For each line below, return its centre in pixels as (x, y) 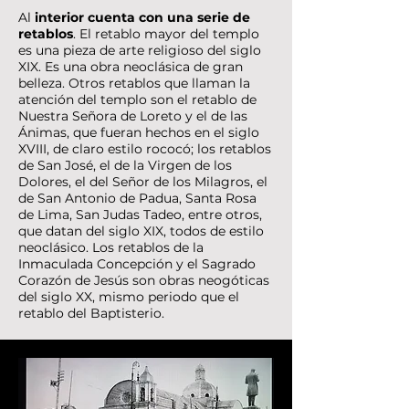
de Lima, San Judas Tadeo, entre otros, (140, 215)
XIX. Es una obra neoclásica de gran (131, 67)
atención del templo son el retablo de (137, 100)
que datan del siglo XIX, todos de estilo (141, 231)
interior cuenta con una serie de (142, 17)
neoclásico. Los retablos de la (111, 247)
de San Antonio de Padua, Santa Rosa (137, 198)
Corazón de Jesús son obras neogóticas (144, 280)
